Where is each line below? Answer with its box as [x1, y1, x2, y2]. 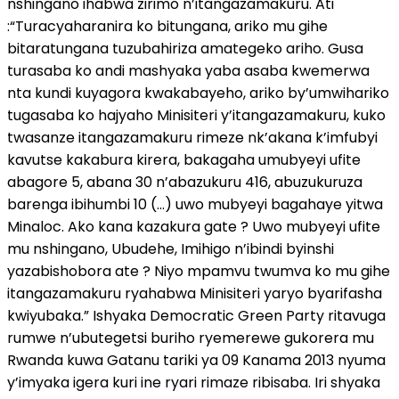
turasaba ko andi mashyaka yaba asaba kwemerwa [7, 60, 370, 81]
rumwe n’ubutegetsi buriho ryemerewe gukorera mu [7, 327, 374, 348]
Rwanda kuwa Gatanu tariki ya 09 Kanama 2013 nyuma [7, 349, 386, 370]
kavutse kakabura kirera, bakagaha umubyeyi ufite [7, 149, 361, 170]
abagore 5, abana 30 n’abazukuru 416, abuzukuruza [7, 171, 362, 192]
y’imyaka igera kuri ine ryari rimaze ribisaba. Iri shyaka [7, 371, 380, 393]
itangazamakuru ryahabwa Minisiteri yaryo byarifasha [7, 282, 382, 304]
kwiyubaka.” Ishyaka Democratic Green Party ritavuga [7, 305, 386, 326]
